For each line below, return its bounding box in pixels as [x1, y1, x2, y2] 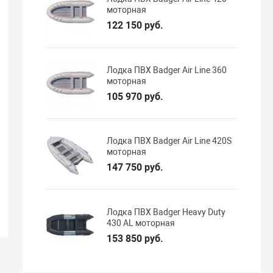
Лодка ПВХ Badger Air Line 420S [107, 136, 232, 146]
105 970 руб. [107, 90, 164, 102]
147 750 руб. [107, 161, 164, 174]
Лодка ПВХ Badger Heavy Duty [107, 207, 226, 217]
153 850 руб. [107, 232, 164, 244]
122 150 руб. [107, 19, 164, 32]
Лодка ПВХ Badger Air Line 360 [107, 65, 227, 75]
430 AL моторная [107, 218, 175, 228]
